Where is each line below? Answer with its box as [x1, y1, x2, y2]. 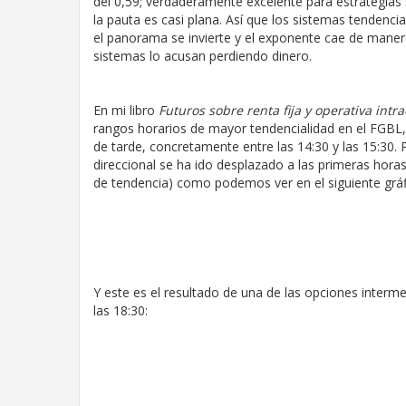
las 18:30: [93, 302, 148, 320]
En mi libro [93, 101, 159, 119]
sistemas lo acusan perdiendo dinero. [93, 47, 312, 64]
